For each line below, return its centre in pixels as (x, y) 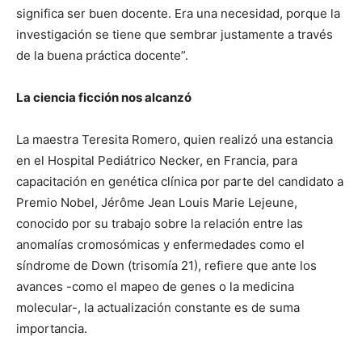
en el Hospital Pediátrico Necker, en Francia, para (157, 161)
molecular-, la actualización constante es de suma (158, 308)
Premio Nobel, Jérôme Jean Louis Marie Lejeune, (157, 203)
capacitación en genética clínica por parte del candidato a (180, 182)
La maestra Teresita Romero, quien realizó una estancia (175, 140)
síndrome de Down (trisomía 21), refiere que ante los (166, 266)
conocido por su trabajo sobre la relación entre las (160, 224)
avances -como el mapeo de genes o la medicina (155, 287)
